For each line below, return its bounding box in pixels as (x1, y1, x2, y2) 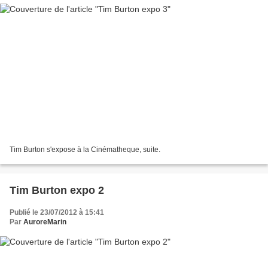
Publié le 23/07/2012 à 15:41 (10, 208, 104, 217)
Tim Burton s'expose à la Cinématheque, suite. (10, 145, 160, 154)
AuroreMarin (23, 217, 66, 226)
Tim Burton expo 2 (10, 184, 104, 196)
